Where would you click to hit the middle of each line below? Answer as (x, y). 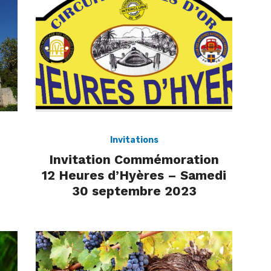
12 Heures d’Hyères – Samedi (134, 175)
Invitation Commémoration (134, 159)
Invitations (134, 140)
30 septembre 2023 (134, 191)
